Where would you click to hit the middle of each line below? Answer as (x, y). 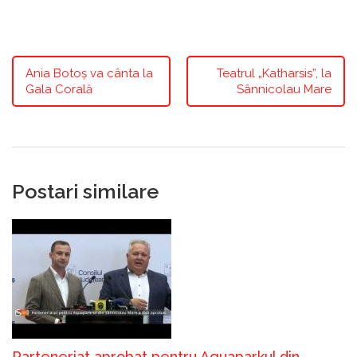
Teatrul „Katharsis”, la (274, 73)
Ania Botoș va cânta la (89, 73)
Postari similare (85, 191)
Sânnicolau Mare (284, 89)
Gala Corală (59, 89)
